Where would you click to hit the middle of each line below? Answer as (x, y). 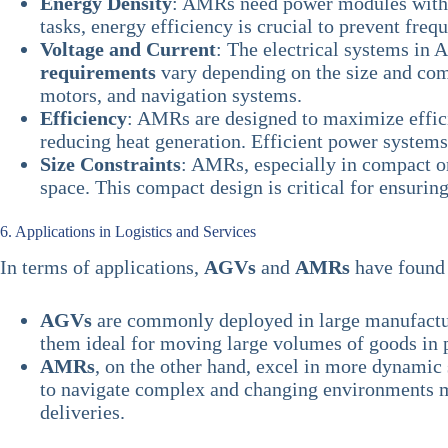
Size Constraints (110, 163)
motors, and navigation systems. (171, 94)
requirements (98, 71)
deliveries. (82, 411)
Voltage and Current (128, 48)
